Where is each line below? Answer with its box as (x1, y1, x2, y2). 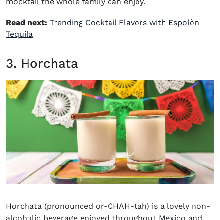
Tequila (6, 29, 33, 39)
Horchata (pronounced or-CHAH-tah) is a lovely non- (6, 201, 210, 211)
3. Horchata (6, 56, 78, 71)
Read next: (6, 18, 47, 27)
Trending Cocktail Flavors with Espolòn (50, 18, 199, 27)
